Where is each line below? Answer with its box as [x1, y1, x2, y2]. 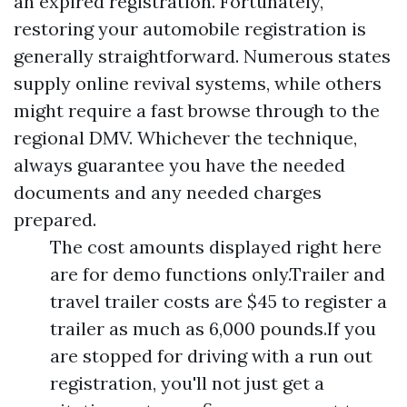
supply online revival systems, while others [14, 72, 382, 95]
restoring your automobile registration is [14, 17, 366, 41]
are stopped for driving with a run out [50, 344, 372, 368]
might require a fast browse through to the [14, 99, 380, 123]
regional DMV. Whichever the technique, [14, 126, 357, 150]
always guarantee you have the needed [14, 154, 345, 177]
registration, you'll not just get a [50, 372, 324, 395]
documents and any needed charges [14, 181, 322, 204]
